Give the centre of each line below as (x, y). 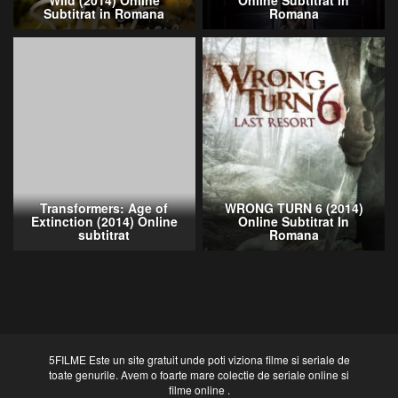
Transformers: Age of (104, 207)
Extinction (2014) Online (104, 221)
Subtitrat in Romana (104, 14)
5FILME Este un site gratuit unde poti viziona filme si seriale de (199, 359)
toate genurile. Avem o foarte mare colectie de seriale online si (199, 374)
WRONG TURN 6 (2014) (294, 207)
